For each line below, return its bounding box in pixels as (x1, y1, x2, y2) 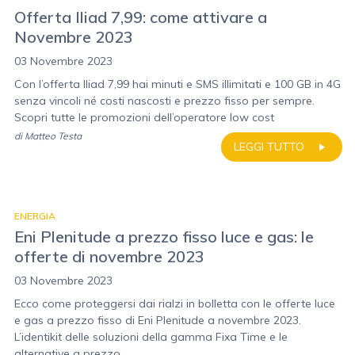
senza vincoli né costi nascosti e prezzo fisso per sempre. (14, 94, 315, 108)
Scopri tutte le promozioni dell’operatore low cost (14, 110, 274, 124)
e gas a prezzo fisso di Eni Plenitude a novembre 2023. (14, 313, 301, 327)
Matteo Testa (25, 130, 82, 142)
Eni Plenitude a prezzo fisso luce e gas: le (14, 227, 314, 246)
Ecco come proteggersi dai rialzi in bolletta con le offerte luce (14, 296, 335, 311)
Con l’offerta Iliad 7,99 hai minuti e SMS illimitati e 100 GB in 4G (14, 77, 341, 91)
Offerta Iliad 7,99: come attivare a (14, 7, 267, 27)
